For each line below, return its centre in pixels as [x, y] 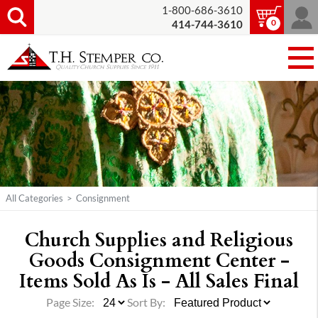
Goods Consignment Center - [159, 259]
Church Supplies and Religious [159, 239]
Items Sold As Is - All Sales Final [159, 280]
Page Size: [71, 303]
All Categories [34, 198]
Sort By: [146, 303]
